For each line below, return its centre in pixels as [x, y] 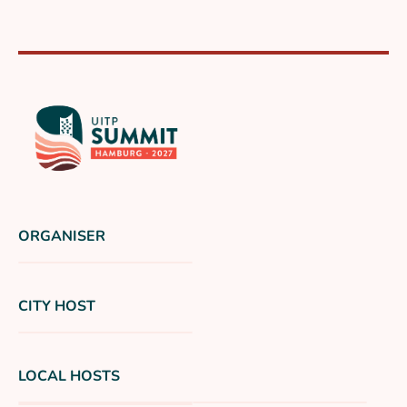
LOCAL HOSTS [69, 376]
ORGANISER [62, 236]
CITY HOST [57, 306]
